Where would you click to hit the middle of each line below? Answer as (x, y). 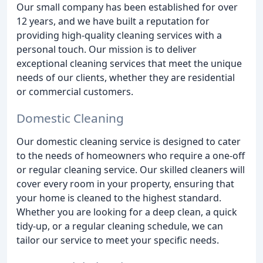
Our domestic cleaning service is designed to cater (129, 141)
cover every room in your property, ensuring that (125, 183)
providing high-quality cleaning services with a (119, 35)
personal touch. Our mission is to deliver (107, 49)
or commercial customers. (75, 92)
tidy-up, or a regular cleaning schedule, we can (120, 226)
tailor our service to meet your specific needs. (118, 240)
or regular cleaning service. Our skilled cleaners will (131, 169)
